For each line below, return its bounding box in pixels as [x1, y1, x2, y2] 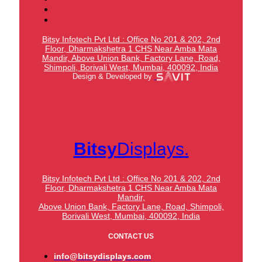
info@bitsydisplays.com [54, 251, 151, 261]
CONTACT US [108, 232, 154, 240]
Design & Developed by [72, 72, 154, 81]
